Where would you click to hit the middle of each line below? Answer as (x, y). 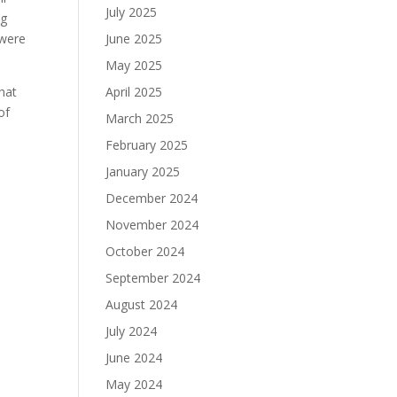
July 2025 (132, 12)
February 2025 (147, 145)
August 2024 (142, 304)
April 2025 (134, 92)
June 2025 (134, 39)
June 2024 (134, 358)
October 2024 (145, 251)
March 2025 (140, 118)
